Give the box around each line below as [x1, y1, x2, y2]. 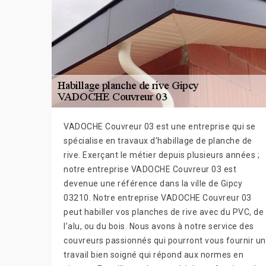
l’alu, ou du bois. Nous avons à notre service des [64, 221, 254, 231]
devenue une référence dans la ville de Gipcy [64, 179, 242, 188]
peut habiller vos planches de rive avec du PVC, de [64, 207, 264, 217]
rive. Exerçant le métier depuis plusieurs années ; [64, 150, 259, 160]
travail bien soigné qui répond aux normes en [64, 250, 243, 259]
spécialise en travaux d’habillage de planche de [64, 136, 252, 145]
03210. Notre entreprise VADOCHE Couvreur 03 [64, 193, 252, 202]
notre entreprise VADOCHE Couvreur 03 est [64, 164, 236, 174]
